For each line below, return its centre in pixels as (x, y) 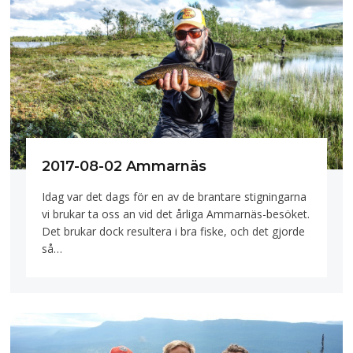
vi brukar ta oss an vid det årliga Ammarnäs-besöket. (176, 214)
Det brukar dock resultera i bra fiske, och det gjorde (174, 231)
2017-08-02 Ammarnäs (124, 167)
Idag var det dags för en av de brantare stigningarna (175, 196)
